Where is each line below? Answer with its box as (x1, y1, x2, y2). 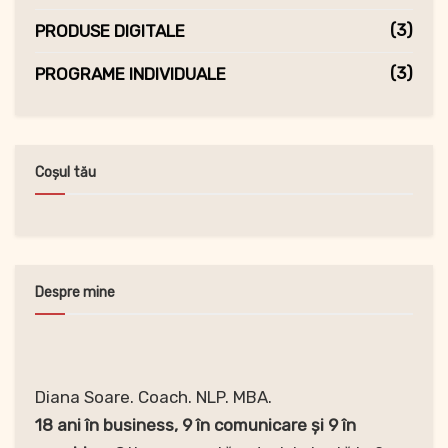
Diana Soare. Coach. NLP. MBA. (35, 386, 272, 407)
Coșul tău (35, 163, 96, 181)
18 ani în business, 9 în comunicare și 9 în (35, 414, 356, 435)
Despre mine (35, 283, 115, 301)
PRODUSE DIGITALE (35, 20, 185, 41)
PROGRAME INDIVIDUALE (35, 63, 226, 84)
